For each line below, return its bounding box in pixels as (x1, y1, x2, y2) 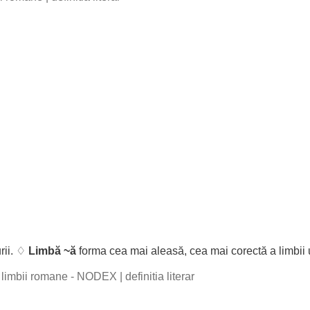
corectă (231, 245, 267, 257)
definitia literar (125, 271, 194, 282)
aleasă (151, 245, 184, 257)
